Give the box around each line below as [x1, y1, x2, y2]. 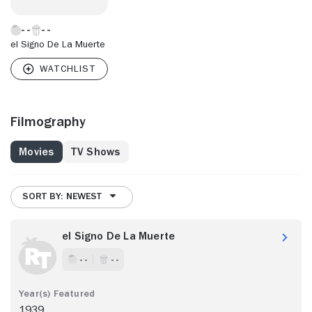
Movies [19, 146, 54, 157]
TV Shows [70, 146, 120, 157]
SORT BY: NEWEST [22, 191, 102, 201]
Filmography [10, 114, 86, 128]
